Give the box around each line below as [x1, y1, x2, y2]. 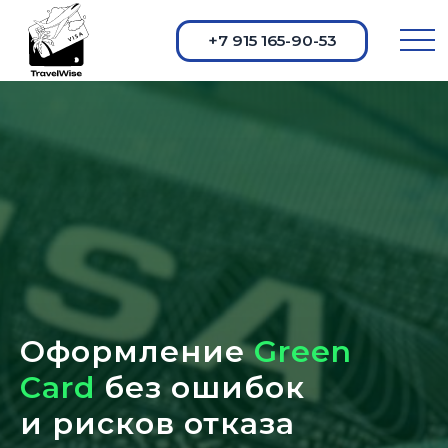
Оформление [20, 333, 254, 370]
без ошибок [104, 369, 305, 406]
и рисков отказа [20, 405, 295, 442]
